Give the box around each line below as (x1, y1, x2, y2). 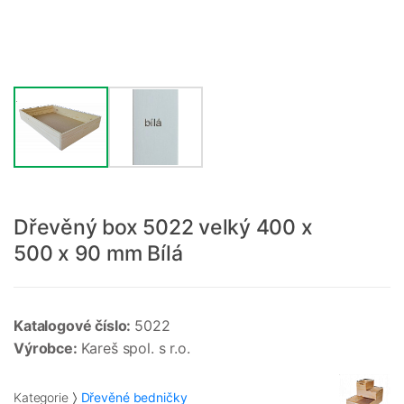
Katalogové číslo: (14, 317, 135, 335)
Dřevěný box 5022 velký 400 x (14, 215, 313, 241)
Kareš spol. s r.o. (80, 339, 190, 358)
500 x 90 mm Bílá (14, 241, 183, 267)
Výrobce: (14, 339, 81, 358)
